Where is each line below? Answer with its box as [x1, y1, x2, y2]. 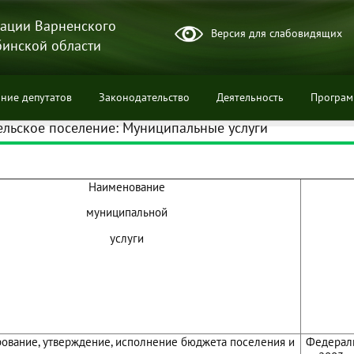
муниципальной [85, 205, 168, 220]
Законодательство [99, 90, 190, 104]
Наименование [88, 179, 165, 194]
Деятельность [217, 90, 284, 104]
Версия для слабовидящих [211, 26, 342, 40]
